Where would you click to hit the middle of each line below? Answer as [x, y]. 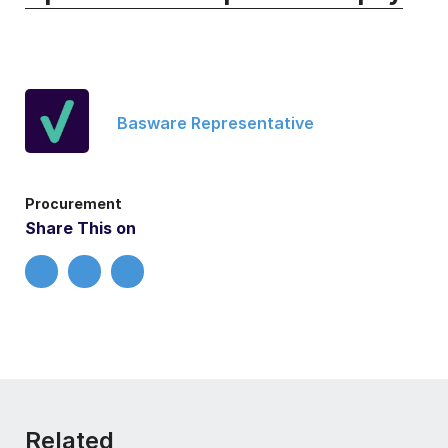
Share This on [80, 228]
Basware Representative [215, 122]
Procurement [73, 204]
